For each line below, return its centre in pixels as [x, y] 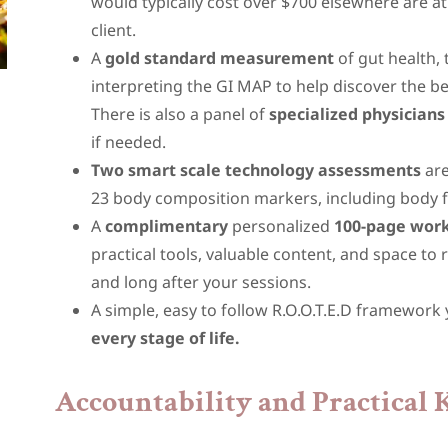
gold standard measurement [220, 58]
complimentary [167, 226]
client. [114, 30]
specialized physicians [357, 114]
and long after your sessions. [203, 282]
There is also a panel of [180, 114]
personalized [281, 226]
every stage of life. [168, 338]
